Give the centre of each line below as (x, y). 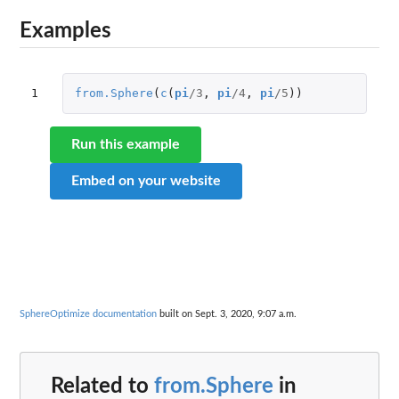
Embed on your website (146, 181)
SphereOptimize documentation (88, 313)
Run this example (126, 145)
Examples (65, 31)
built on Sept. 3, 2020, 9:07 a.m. (227, 313)
